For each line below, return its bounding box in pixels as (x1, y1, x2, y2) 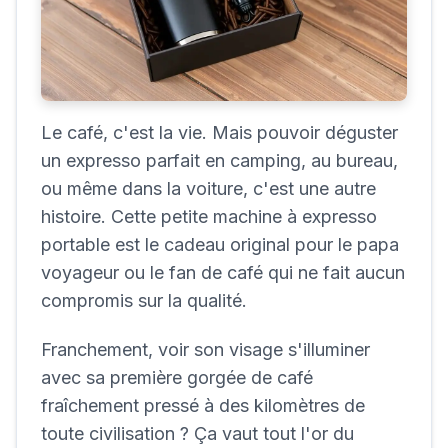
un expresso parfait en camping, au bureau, (41, 149, 398, 171)
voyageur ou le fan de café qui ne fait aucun (41, 261, 405, 283)
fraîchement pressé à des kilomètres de (41, 395, 365, 417)
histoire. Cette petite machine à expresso (41, 205, 377, 227)
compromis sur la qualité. (41, 289, 247, 311)
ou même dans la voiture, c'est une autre (41, 177, 376, 199)
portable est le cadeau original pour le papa (41, 233, 399, 255)
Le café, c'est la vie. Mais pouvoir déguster (41, 121, 398, 143)
